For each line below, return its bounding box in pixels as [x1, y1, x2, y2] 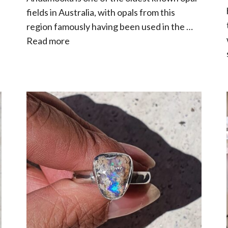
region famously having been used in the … [26, 20, 193, 32]
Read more [26, 35, 70, 46]
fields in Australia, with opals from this [26, 6, 176, 18]
